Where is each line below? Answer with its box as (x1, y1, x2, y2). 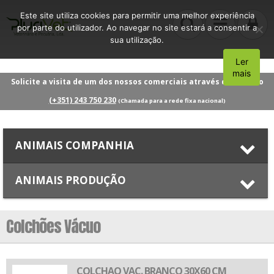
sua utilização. (110, 35, 164, 45)
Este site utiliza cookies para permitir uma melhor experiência (20, 10, 254, 20)
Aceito (231, 62, 256, 73)
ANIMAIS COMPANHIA (15, 138, 134, 152)
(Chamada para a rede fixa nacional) (117, 96, 226, 105)
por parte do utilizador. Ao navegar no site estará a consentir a (17, 23, 257, 32)
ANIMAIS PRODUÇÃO (15, 172, 126, 187)
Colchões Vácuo (6, 213, 100, 239)
